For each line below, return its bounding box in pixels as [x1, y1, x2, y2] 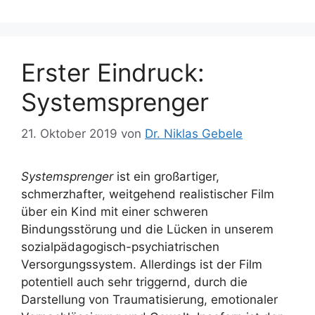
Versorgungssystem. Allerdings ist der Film [21, 257, 262, 271]
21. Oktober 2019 [21, 126, 117, 141]
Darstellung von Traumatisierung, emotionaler [21, 292, 278, 307]
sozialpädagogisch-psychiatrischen [21, 239, 219, 254]
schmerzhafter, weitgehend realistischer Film [21, 186, 274, 201]
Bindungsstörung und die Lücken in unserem [21, 221, 274, 236]
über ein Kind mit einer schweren [21, 204, 208, 219]
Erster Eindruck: [21, 58, 205, 87]
